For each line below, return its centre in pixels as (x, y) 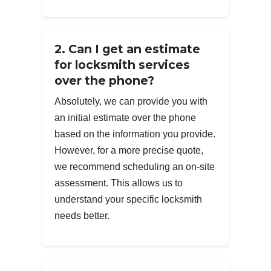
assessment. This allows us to (119, 183)
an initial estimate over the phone (125, 117)
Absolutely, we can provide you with (131, 101)
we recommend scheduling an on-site (135, 166)
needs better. (82, 215)
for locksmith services (122, 65)
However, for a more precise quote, (129, 150)
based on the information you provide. (135, 134)
